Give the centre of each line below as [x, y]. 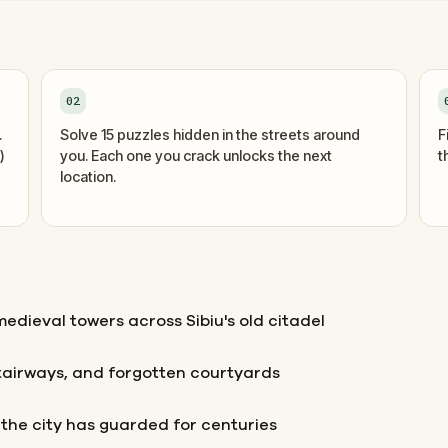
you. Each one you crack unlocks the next [196, 155]
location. [88, 176]
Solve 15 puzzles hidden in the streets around [210, 134]
